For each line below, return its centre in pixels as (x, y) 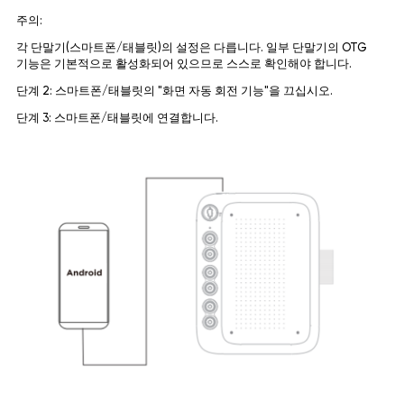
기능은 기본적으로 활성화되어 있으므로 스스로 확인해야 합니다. (184, 64)
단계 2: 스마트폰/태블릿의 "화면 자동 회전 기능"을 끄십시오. (174, 91)
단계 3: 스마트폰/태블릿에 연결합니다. (117, 118)
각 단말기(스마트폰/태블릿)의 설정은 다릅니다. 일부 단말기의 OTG (191, 48)
